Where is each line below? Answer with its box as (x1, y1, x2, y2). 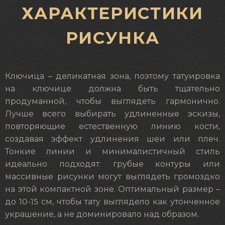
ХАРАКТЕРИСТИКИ (22, 3, 203, 24)
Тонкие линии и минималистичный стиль (5, 147, 220, 156)
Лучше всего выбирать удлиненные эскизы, (5, 109, 220, 118)
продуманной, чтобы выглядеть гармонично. (5, 97, 220, 105)
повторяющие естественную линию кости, (5, 122, 220, 131)
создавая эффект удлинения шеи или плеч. (5, 135, 220, 143)
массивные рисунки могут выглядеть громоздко (5, 172, 220, 181)
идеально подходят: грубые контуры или (5, 160, 220, 168)
